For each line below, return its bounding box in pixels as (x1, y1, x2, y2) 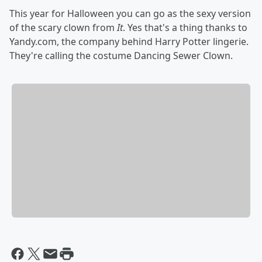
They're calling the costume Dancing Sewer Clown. (9, 49, 233, 62)
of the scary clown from (9, 21, 117, 34)
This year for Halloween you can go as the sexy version (9, 7, 251, 20)
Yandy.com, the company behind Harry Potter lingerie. (9, 35, 249, 48)
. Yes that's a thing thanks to (123, 21, 247, 34)
